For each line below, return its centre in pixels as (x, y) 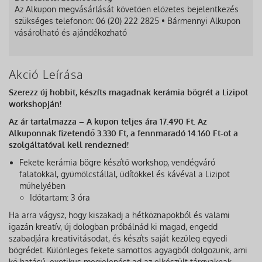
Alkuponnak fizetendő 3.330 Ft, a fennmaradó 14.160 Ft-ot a (123, 133)
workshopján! (35, 104)
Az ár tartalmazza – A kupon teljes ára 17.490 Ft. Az (108, 122)
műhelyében (42, 186)
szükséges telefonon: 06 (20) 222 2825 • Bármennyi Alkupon (127, 21)
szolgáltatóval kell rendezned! (69, 145)
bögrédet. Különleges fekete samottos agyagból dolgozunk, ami (128, 250)
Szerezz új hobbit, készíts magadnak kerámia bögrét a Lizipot (128, 92)
